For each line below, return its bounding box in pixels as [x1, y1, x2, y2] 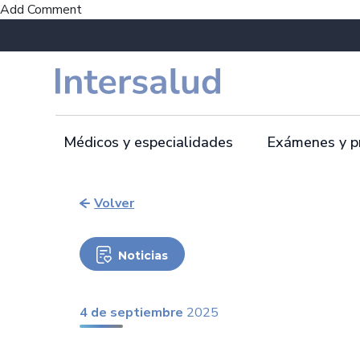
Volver [94, 194, 135, 212]
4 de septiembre [80, 304, 183, 321]
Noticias [117, 247, 168, 263]
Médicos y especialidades [63, 133, 233, 152]
